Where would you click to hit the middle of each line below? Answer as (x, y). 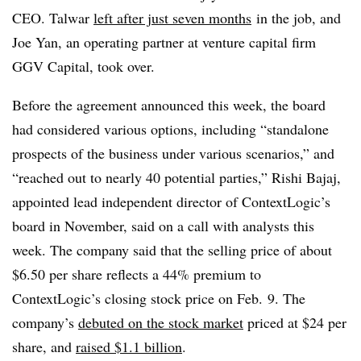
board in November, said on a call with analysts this (163, 225)
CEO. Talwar (53, 17)
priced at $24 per (295, 322)
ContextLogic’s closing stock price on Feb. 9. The (159, 298)
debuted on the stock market (161, 322)
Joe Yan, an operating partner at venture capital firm (164, 41)
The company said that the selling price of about (191, 249)
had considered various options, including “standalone (170, 129)
